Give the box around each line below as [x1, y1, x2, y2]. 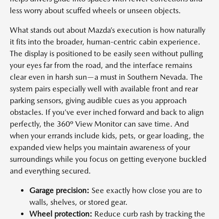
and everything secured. [10, 166, 91, 175]
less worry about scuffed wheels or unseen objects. [10, 6, 181, 15]
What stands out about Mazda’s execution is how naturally [10, 25, 205, 35]
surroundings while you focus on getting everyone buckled [10, 154, 206, 164]
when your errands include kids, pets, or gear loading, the [10, 131, 204, 140]
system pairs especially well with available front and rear [10, 84, 198, 93]
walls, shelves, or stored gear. [29, 197, 128, 207]
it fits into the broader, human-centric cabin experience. [10, 37, 200, 46]
